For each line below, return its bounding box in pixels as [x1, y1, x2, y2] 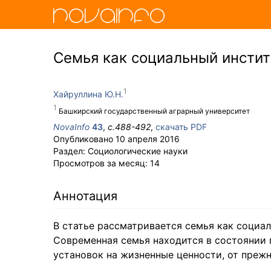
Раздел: [53, 146, 88, 156]
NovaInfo [53, 122, 90, 132]
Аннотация [53, 189, 117, 203]
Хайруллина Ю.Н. [53, 89, 123, 99]
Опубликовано [53, 134, 116, 144]
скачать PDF [155, 122, 207, 132]
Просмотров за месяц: [53, 158, 150, 168]
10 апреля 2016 [116, 134, 180, 144]
